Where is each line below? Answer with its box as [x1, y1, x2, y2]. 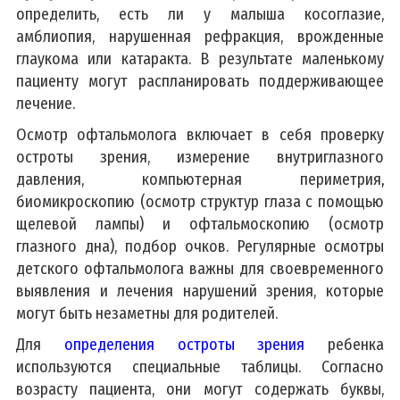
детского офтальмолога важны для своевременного [16, 258, 384, 279]
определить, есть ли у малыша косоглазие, [16, 4, 384, 24]
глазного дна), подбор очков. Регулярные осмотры [16, 236, 384, 256]
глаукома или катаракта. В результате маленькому [16, 48, 384, 69]
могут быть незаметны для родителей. [16, 303, 278, 323]
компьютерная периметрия [142, 169, 381, 189]
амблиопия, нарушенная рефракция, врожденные [16, 26, 384, 46]
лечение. [16, 93, 75, 113]
